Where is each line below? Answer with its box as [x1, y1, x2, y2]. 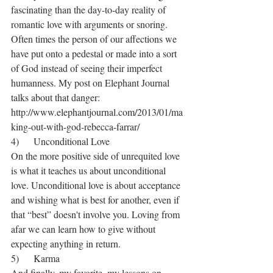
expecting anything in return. [11, 237, 121, 250]
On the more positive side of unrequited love [11, 149, 182, 163]
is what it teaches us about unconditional [11, 164, 168, 177]
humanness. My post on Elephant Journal [11, 76, 172, 90]
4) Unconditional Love [11, 135, 110, 148]
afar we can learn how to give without [11, 222, 158, 236]
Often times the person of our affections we [11, 32, 179, 46]
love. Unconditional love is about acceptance [11, 179, 183, 192]
